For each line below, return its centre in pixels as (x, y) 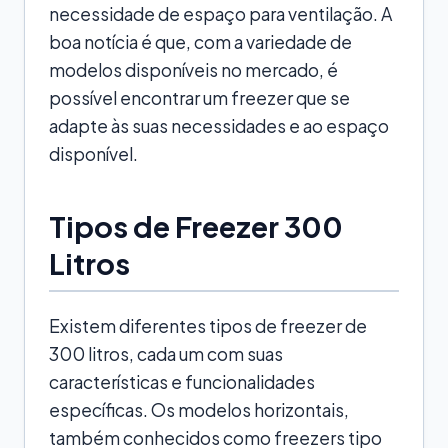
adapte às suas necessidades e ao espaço (219, 125)
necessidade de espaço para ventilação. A (220, 13)
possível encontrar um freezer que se (199, 97)
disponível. (93, 153)
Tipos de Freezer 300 (196, 225)
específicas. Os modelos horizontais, (199, 409)
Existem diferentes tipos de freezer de (208, 325)
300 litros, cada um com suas (166, 353)
